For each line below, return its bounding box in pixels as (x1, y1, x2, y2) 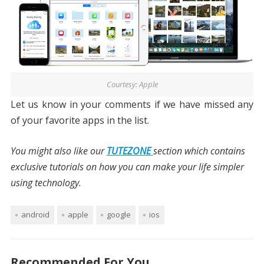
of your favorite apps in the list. (10, 114, 149, 127)
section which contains (153, 144, 245, 158)
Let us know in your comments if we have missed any (10, 98, 254, 111)
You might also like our (10, 144, 107, 158)
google (106, 209, 131, 220)
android (21, 209, 49, 220)
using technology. (10, 176, 81, 190)
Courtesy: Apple (106, 78, 158, 90)
